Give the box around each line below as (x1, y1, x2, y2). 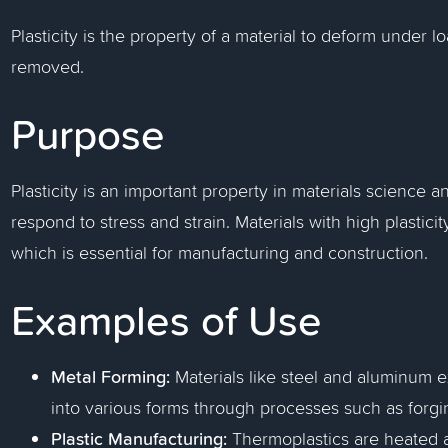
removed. (11, 54, 85, 79)
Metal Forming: (51, 363, 171, 389)
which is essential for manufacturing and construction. (11, 240, 429, 265)
